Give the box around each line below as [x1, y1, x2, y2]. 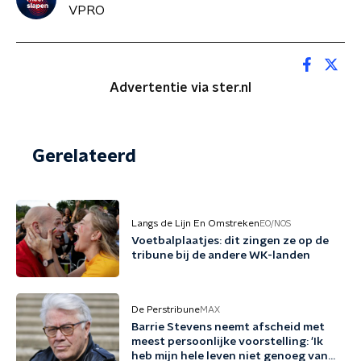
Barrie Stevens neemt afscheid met [131, 322, 325, 333]
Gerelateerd [32, 147, 136, 165]
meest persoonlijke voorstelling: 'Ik [131, 336, 323, 347]
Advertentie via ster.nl [110, 81, 251, 94]
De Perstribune [131, 305, 200, 314]
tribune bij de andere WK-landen [131, 250, 310, 261]
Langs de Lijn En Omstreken [131, 218, 259, 228]
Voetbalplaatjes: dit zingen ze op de [131, 235, 329, 247]
